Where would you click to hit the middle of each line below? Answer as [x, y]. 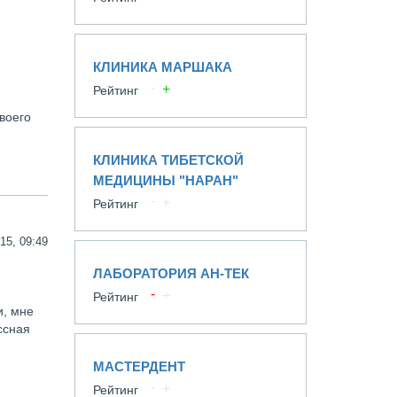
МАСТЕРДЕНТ [139, 366]
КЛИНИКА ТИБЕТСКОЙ [168, 160]
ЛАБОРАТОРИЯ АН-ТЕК [171, 273]
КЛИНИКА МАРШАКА [162, 67]
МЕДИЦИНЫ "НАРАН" [165, 180]
